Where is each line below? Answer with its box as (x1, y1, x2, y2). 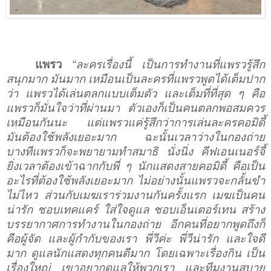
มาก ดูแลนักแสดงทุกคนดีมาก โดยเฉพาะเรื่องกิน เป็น (6, 246, 265, 260)
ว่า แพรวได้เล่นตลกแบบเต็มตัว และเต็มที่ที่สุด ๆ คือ (6, 87, 265, 100)
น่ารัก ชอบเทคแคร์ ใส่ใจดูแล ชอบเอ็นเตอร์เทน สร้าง (6, 203, 265, 216)
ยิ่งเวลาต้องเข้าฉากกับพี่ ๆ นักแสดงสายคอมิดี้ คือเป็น (6, 159, 265, 172)
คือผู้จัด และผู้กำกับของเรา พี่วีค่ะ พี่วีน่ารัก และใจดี (6, 232, 265, 245)
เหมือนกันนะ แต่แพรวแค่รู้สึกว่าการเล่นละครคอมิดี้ (6, 116, 265, 129)
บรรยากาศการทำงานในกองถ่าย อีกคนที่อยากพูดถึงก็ (6, 217, 265, 230)
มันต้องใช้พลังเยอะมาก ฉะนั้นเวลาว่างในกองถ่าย (6, 130, 265, 143)
